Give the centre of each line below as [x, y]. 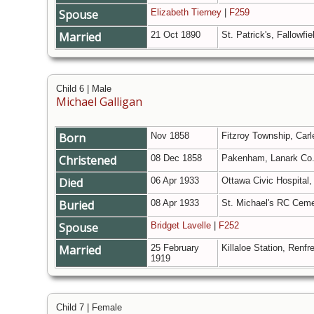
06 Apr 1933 [176, 181]
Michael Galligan [99, 102]
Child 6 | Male [84, 89]
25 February [175, 248]
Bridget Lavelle [181, 226]
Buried [78, 206]
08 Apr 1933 [176, 203]
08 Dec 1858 [178, 158]
